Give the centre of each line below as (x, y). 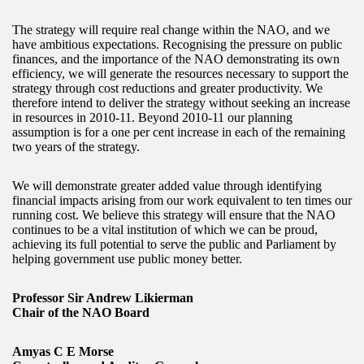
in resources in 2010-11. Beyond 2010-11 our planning (152, 117)
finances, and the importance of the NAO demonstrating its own (176, 58)
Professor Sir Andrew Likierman (103, 297)
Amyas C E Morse (63, 351)
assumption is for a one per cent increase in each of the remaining (179, 132)
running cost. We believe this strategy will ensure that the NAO (174, 214)
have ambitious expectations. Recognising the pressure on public (177, 44)
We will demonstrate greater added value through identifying (167, 185)
